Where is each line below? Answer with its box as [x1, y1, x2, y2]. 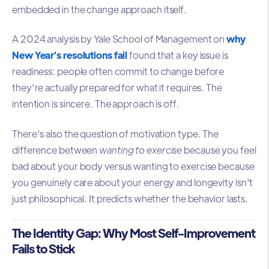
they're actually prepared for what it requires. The [12, 81, 222, 94]
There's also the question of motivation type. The [12, 127, 219, 140]
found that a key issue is [129, 49, 228, 62]
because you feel [182, 143, 256, 156]
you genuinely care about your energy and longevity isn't [12, 175, 253, 189]
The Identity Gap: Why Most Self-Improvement [12, 225, 255, 241]
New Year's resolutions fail [12, 49, 128, 62]
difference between [12, 143, 100, 156]
